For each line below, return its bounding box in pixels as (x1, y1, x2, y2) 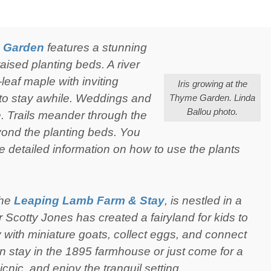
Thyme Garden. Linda (169, 92, 255, 103)
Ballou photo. (187, 106, 238, 117)
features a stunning (44, 41, 147, 54)
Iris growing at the (177, 78, 247, 89)
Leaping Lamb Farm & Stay (14, 194, 165, 207)
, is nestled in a (165, 194, 242, 207)
